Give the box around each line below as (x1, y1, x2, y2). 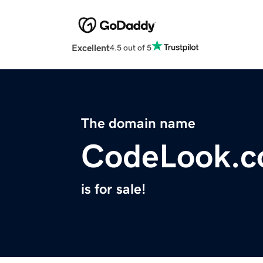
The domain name (81, 116, 195, 131)
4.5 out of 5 (110, 43, 151, 52)
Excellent (72, 43, 110, 53)
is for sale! (81, 182, 146, 197)
